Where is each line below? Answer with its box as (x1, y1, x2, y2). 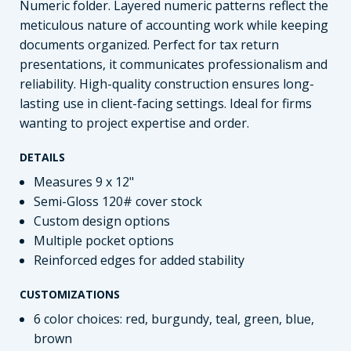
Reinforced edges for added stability (33, 251, 244, 270)
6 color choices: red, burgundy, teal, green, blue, (33, 310, 314, 328)
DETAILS (20, 150, 65, 165)
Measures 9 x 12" (33, 173, 134, 191)
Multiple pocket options (33, 232, 174, 250)
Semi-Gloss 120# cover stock (33, 193, 202, 211)
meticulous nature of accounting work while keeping (20, 16, 328, 34)
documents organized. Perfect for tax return (20, 36, 279, 54)
